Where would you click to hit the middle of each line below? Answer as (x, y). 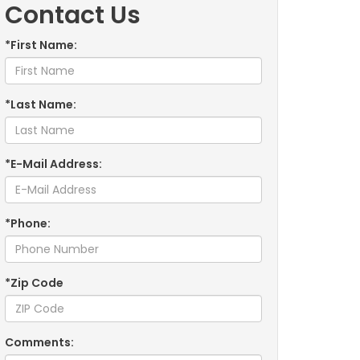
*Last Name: (41, 104)
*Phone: (28, 223)
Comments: (39, 342)
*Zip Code (34, 283)
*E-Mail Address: (53, 164)
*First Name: (41, 45)
